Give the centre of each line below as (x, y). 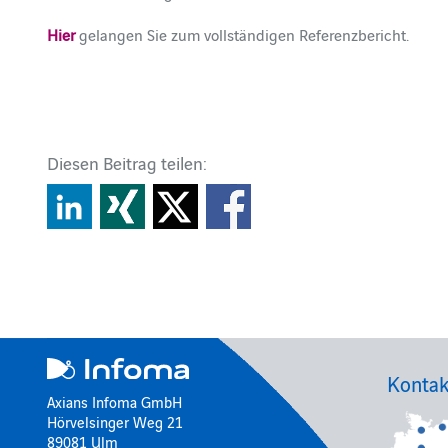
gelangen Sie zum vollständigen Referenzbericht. (242, 34)
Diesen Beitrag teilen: (127, 162)
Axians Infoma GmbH (115, 401)
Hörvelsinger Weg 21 (115, 421)
